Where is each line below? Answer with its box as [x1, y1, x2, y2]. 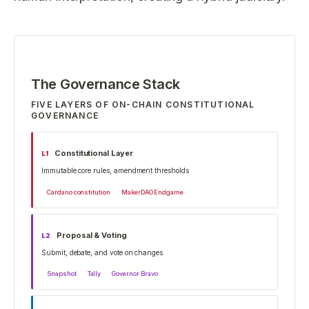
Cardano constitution [47, 188, 110, 196]
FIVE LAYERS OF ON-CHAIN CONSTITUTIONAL [31, 99, 255, 110]
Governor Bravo [112, 270, 158, 277]
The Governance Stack [31, 76, 180, 92]
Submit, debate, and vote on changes [41, 248, 163, 257]
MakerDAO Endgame [121, 188, 184, 196]
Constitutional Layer [54, 148, 133, 158]
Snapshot [47, 270, 77, 277]
